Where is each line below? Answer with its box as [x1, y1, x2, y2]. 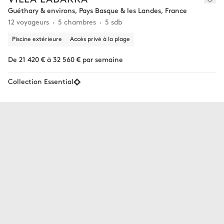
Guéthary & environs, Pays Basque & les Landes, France [8, 5, 187, 15]
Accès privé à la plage [70, 34, 130, 43]
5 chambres [58, 16, 96, 27]
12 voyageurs [8, 16, 49, 27]
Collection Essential [8, 76, 73, 86]
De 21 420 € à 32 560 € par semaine [8, 54, 123, 64]
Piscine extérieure [12, 34, 62, 43]
